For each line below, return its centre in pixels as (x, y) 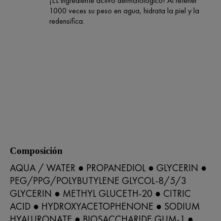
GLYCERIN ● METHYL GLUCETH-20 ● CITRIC (100, 193)
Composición (36, 150)
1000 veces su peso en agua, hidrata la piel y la (124, 10)
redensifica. (67, 21)
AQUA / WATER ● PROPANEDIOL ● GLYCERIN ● (108, 167)
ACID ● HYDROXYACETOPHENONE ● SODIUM (105, 206)
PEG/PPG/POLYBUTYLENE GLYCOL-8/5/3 (98, 180)
